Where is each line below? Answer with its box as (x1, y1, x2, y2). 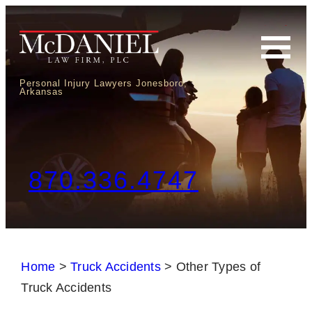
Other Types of (175, 259, 261, 274)
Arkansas (19, 86, 63, 97)
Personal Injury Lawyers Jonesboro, (19, 77, 187, 88)
